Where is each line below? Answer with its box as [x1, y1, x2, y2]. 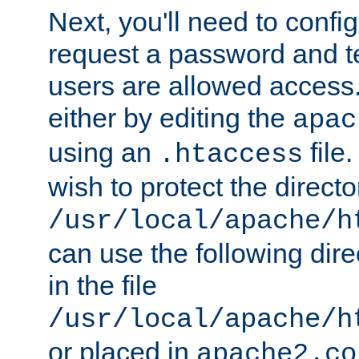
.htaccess [159, 139, 303, 170]
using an [48, 136, 159, 167]
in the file [48, 269, 157, 301]
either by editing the [48, 102, 292, 133]
